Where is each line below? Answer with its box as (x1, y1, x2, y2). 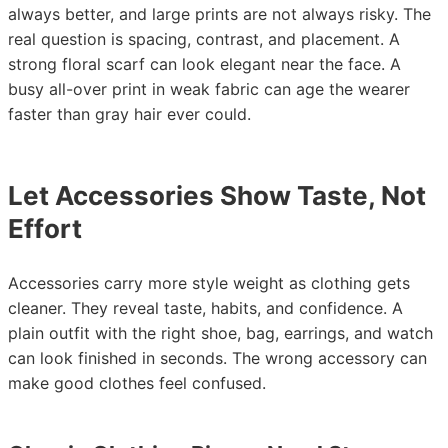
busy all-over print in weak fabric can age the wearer (8, 79, 410, 99)
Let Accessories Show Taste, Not (8, 180, 426, 211)
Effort (8, 213, 82, 244)
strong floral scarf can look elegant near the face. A (8, 54, 401, 74)
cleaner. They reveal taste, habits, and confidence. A (8, 298, 403, 318)
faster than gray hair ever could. (8, 104, 251, 124)
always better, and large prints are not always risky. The (8, 4, 431, 24)
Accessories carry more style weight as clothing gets (8, 273, 410, 293)
